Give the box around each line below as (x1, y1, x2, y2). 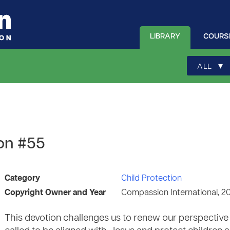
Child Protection (121, 175, 182, 183)
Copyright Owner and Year (5, 189, 106, 197)
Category (5, 175, 40, 183)
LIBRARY (150, 33, 180, 40)
